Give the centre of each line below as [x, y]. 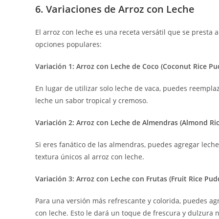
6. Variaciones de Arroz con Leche [115, 9]
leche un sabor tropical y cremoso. [92, 100]
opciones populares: [68, 44]
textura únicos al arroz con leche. [90, 157]
